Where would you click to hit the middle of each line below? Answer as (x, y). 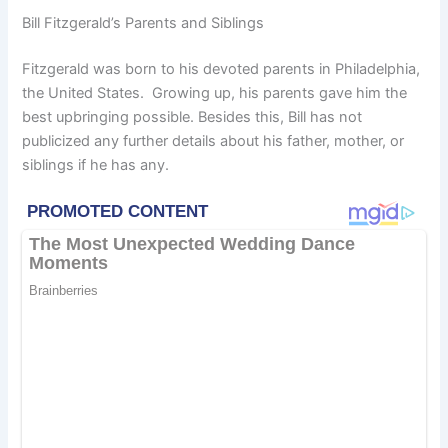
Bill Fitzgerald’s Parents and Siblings (143, 22)
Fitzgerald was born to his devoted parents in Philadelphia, (221, 68)
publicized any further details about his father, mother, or (213, 140)
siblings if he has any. (96, 164)
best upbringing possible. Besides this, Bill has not (192, 116)
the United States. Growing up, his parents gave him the (215, 92)
